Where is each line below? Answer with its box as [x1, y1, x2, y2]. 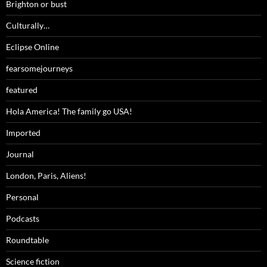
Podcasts [6, 213, 39, 224]
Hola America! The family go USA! [6, 106, 132, 117]
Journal [6, 149, 34, 160]
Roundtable [6, 235, 49, 246]
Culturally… [6, 20, 49, 31]
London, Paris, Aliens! [6, 170, 86, 181]
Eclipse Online [6, 42, 59, 52]
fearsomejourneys [6, 63, 73, 74]
